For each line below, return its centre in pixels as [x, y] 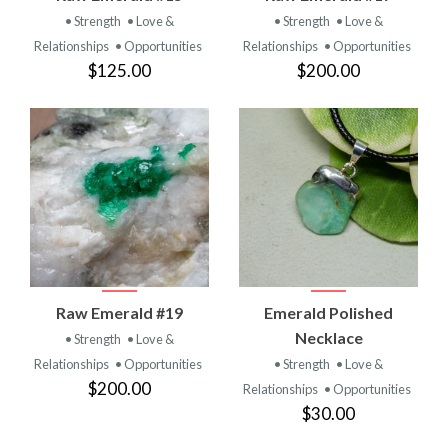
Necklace [328, 337]
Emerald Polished [328, 312]
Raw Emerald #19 [119, 312]
